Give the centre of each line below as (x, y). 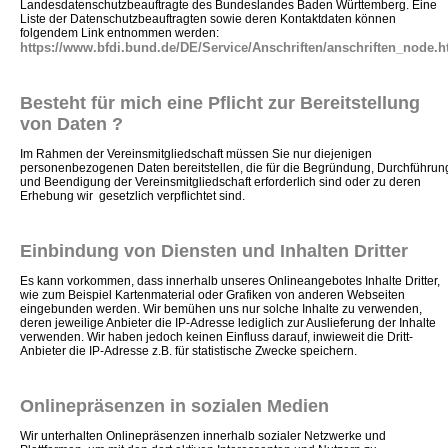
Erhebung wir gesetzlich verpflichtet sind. (132, 195)
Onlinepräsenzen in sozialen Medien (174, 406)
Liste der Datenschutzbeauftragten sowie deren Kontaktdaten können (208, 18)
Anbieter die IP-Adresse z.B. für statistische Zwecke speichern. (188, 351)
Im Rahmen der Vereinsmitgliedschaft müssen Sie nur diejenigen (196, 153)
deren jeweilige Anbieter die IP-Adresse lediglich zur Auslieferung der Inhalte (228, 323)
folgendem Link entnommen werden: (119, 32)
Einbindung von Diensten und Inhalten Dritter (214, 251)
